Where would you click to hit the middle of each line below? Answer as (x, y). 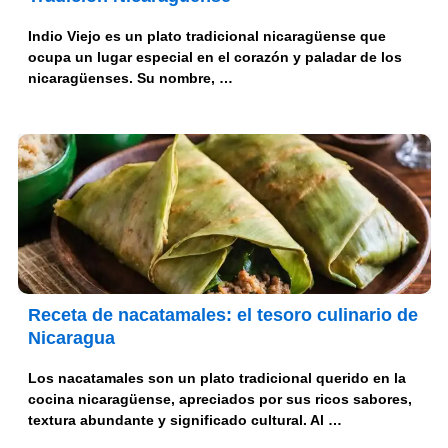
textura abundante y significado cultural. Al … (184, 420)
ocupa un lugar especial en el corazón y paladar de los (214, 57)
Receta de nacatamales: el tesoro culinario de (222, 315)
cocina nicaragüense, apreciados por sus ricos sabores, (219, 399)
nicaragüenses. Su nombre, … (130, 78)
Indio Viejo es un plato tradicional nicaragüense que (206, 36)
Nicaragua (71, 338)
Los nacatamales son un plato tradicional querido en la (216, 378)
